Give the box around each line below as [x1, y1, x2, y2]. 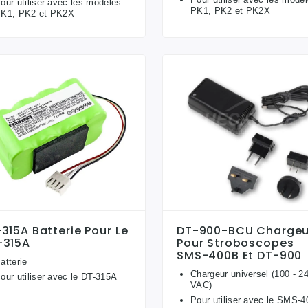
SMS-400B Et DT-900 [177, 247, 302, 264]
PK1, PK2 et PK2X [190, 5, 271, 16]
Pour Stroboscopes [177, 235, 294, 252]
